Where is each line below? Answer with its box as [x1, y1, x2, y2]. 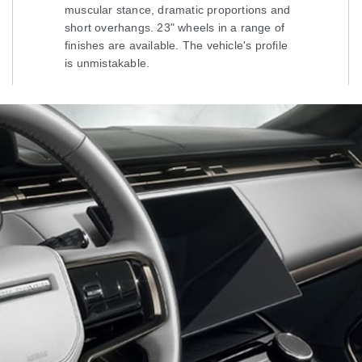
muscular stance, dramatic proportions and [65, 3, 291, 17]
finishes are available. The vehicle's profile [65, 39, 288, 53]
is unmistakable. [65, 57, 150, 70]
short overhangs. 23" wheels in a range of [65, 21, 285, 35]
